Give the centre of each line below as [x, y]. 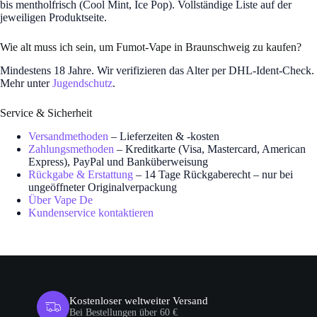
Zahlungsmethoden [71, 149]
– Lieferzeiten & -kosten [164, 136]
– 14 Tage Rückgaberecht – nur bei [213, 174]
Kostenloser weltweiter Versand [138, 301]
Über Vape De [60, 200]
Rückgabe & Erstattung [81, 174]
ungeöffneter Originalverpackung [103, 187]
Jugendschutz [82, 83]
